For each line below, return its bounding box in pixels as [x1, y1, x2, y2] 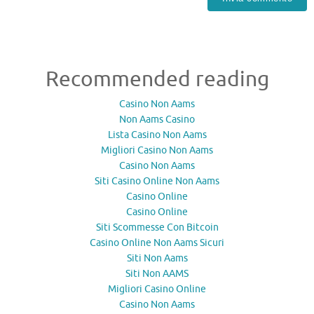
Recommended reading [45, 65, 269, 93]
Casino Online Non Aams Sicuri [90, 236, 224, 249]
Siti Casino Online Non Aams [95, 175, 219, 187]
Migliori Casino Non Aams [101, 144, 213, 156]
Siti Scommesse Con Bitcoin [95, 221, 219, 233]
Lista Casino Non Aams [107, 128, 207, 141]
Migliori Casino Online [108, 282, 206, 295]
